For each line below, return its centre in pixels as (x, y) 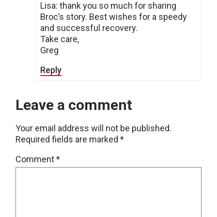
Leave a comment (74, 105)
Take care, (60, 39)
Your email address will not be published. (93, 128)
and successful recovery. (89, 28)
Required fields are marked (68, 139)
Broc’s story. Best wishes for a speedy (114, 17)
